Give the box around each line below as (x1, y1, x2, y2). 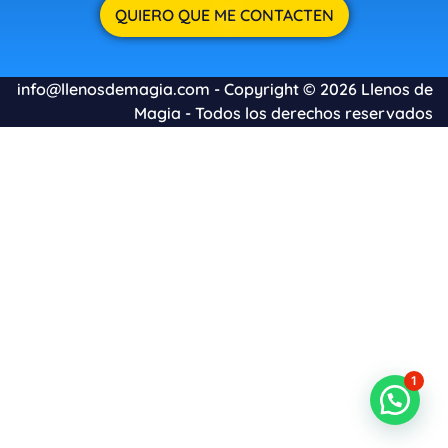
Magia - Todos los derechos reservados (134, 103, 433, 124)
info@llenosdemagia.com (17, 79, 210, 100)
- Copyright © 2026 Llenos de (210, 79, 433, 100)
